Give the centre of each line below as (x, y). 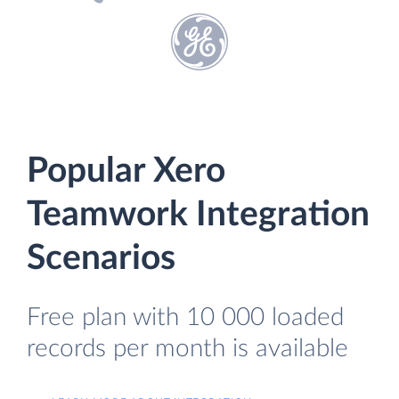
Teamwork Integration (198, 215)
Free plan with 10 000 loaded (185, 318)
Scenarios (101, 259)
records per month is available (187, 349)
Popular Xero (126, 171)
